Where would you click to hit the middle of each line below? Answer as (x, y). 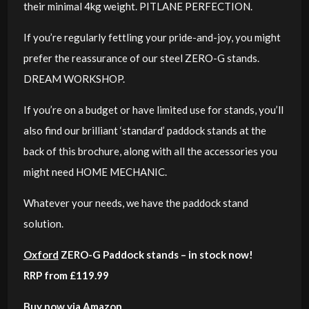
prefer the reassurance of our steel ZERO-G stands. (141, 58)
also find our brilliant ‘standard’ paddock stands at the (144, 130)
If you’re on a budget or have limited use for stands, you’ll (153, 109)
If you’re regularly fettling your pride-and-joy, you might (152, 37)
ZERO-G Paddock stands (119, 254)
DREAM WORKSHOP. (74, 78)
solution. (43, 223)
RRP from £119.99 (66, 275)
